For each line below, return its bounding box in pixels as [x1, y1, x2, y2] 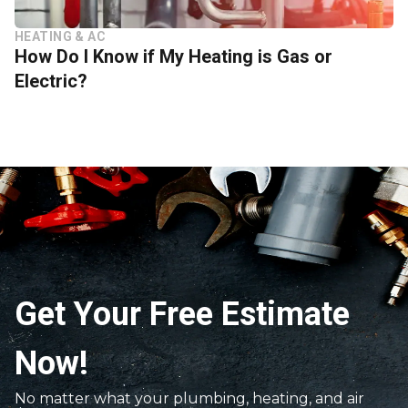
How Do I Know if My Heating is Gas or [15, 45, 332, 67]
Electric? [15, 69, 87, 92]
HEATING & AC [15, 28, 107, 44]
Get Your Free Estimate [15, 294, 350, 333]
